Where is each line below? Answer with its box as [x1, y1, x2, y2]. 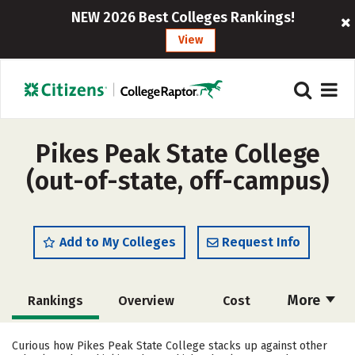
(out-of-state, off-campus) [26, 166, 329, 196]
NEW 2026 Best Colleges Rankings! [71, 9, 295, 26]
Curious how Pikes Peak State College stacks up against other [12, 339, 327, 353]
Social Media [194, 330, 272, 345]
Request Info [222, 235, 300, 250]
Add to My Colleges [59, 235, 176, 250]
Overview [117, 293, 174, 308]
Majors [122, 330, 163, 345]
